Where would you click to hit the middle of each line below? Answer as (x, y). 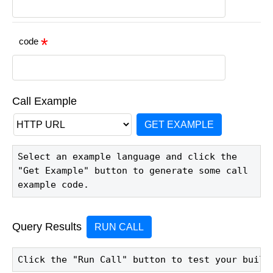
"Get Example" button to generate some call (133, 171)
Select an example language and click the (127, 157)
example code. (53, 185)
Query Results (47, 227)
